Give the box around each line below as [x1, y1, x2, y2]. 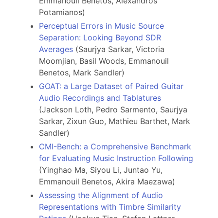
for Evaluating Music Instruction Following [39, 153, 193, 163]
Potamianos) [39, 7, 85, 18]
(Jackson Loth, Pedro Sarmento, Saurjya [39, 105, 187, 115]
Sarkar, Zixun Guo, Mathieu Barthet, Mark [39, 116, 190, 127]
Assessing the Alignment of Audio [39, 190, 163, 200]
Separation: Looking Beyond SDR [39, 33, 161, 43]
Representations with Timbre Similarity [39, 202, 181, 212]
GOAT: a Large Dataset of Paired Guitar [39, 81, 183, 91]
